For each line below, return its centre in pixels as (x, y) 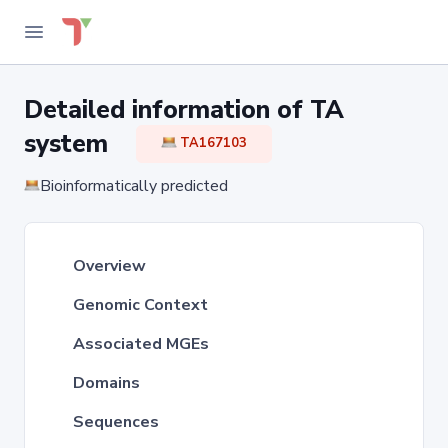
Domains (106, 383)
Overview (109, 266)
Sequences (116, 422)
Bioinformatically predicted (134, 186)
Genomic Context (140, 305)
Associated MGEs (141, 344)
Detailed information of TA (184, 110)
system (80, 144)
